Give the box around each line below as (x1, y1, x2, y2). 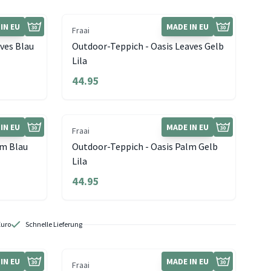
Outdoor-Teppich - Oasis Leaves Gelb (71, 40, 224, 52)
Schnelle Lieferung (25, 220, 82, 229)
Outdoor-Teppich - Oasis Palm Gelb (71, 140, 218, 152)
